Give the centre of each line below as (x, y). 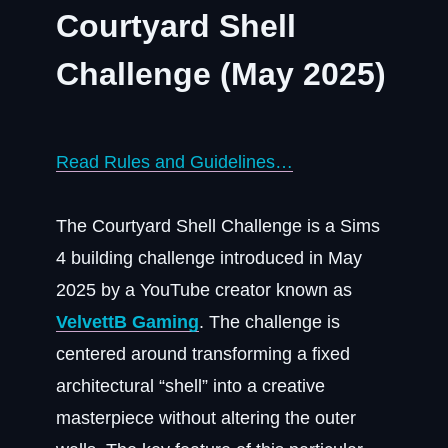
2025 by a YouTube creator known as (204, 290)
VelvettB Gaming (127, 322)
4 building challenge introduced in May (209, 258)
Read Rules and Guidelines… (174, 162)
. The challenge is (269, 322)
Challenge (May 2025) (221, 74)
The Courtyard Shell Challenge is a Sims (218, 226)
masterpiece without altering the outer (206, 418)
